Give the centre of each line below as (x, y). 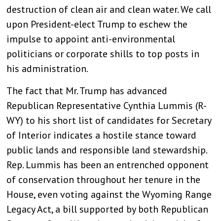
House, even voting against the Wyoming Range (109, 194)
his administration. (48, 69)
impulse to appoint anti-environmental (91, 39)
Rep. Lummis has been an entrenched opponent (108, 165)
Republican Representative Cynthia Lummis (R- (107, 105)
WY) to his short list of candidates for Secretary (109, 120)
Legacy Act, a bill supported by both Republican (108, 209)
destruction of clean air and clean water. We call (109, 10)
